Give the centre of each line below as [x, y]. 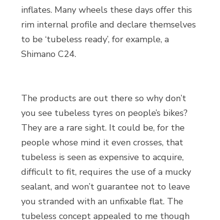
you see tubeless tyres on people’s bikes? [104, 113]
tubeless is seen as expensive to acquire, [102, 157]
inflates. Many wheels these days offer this [106, 10]
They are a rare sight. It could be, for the [103, 128]
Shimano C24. [48, 54]
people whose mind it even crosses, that [102, 142]
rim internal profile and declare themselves [108, 25]
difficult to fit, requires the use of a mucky [106, 172]
